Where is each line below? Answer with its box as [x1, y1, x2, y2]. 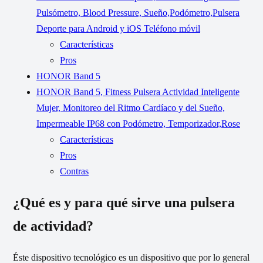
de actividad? [13, 218, 93, 234]
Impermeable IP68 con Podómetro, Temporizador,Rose [36, 119, 240, 129]
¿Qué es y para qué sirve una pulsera [13, 195, 235, 211]
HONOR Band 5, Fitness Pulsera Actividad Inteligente [36, 87, 240, 97]
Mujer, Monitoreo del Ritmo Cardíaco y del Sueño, [36, 103, 225, 113]
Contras [60, 166, 89, 177]
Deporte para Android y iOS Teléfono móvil [36, 23, 200, 34]
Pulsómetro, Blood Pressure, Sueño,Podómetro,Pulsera [36, 8, 240, 18]
